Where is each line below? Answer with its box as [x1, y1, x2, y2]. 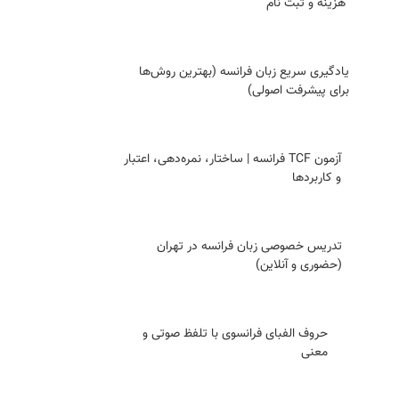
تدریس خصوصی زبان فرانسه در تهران [156, 237, 342, 256]
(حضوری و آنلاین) [255, 256, 342, 275]
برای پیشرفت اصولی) [247, 81, 349, 101]
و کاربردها [291, 168, 341, 188]
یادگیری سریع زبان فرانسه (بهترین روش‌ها [138, 62, 349, 82]
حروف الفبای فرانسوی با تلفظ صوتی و [142, 324, 329, 344]
